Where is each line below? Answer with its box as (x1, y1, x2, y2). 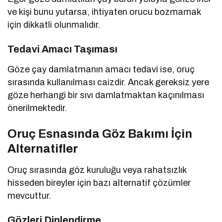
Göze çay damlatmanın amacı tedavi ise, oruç (7, 64, 195, 74)
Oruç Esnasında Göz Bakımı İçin (7, 127, 192, 140)
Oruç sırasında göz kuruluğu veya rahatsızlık (7, 165, 187, 175)
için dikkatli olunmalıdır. (7, 19, 101, 30)
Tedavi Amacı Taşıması (7, 43, 117, 55)
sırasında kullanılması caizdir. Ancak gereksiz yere (7, 77, 210, 87)
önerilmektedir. (7, 103, 67, 113)
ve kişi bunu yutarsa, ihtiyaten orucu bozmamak (7, 6, 201, 17)
